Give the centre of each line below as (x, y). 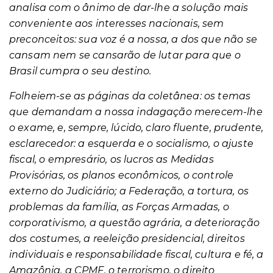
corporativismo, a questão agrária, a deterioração (134, 223)
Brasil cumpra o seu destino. (80, 71)
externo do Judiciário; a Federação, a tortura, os (129, 191)
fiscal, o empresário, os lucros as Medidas (112, 159)
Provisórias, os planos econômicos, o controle (122, 175)
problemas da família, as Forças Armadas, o (119, 207)
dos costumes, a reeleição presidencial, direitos (127, 239)
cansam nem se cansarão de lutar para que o (125, 55)
